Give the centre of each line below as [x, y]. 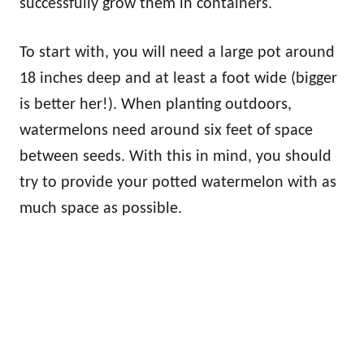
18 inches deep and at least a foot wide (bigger [178, 79]
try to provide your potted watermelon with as [178, 183]
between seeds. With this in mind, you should [175, 157]
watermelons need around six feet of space [166, 131]
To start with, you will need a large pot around [177, 53]
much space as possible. [101, 209]
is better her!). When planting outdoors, [156, 105]
